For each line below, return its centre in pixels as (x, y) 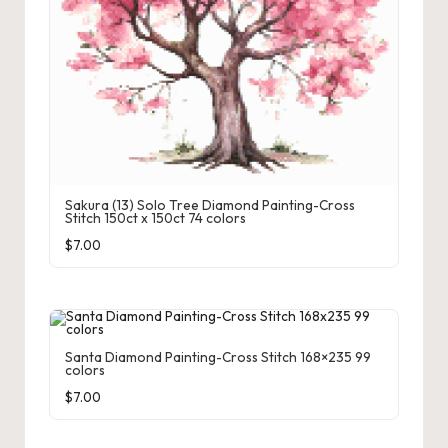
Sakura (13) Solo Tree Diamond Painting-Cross (210, 205)
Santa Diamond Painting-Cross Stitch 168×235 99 (218, 356)
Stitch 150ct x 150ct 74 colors (156, 218)
